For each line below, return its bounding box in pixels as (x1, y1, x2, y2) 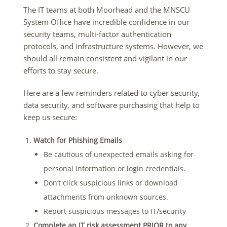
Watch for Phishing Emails (33, 135, 122, 145)
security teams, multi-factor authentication (23, 28, 171, 39)
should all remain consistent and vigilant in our (23, 53, 187, 63)
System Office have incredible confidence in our (23, 16, 190, 27)
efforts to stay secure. (23, 65, 98, 75)
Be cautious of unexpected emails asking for (44, 149, 194, 159)
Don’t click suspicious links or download (44, 177, 178, 187)
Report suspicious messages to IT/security (44, 206, 186, 216)
